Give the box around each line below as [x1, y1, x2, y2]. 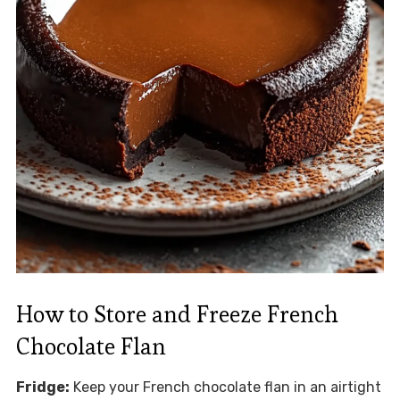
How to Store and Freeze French [15, 298, 338, 329]
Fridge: [15, 378, 70, 396]
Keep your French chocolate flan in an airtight [69, 378, 381, 396]
